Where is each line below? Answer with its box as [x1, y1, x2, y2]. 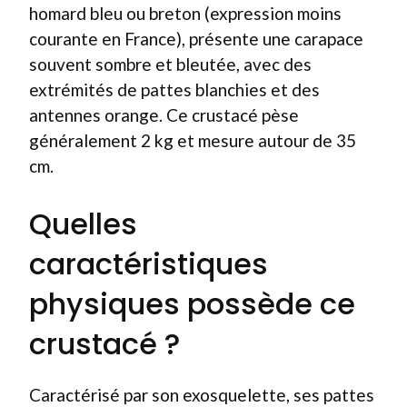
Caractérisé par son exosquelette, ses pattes [29, 384, 374, 405]
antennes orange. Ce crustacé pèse [29, 104, 299, 125]
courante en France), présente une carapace [29, 27, 363, 49]
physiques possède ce [29, 283, 355, 324]
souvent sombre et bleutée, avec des [29, 53, 312, 74]
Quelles [29, 203, 137, 244]
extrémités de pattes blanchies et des [29, 78, 320, 100]
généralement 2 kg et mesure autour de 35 [29, 129, 356, 151]
